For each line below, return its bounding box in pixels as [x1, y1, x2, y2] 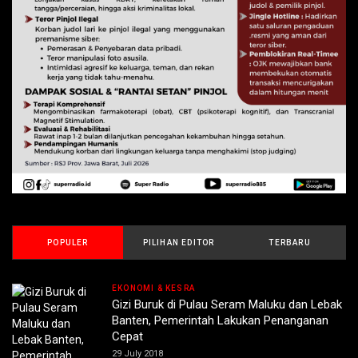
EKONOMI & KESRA [112, 283, 195, 292]
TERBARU [268, 237, 311, 247]
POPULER [47, 237, 89, 247]
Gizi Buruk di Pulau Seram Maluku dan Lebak [112, 296, 342, 312]
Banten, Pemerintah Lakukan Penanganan [112, 312, 328, 328]
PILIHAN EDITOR [142, 237, 215, 247]
